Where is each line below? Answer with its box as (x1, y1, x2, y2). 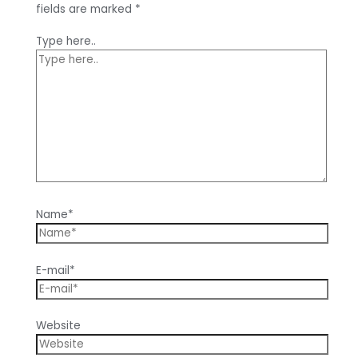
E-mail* (35, 262, 75, 278)
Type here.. (35, 34, 96, 50)
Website (35, 318, 81, 334)
